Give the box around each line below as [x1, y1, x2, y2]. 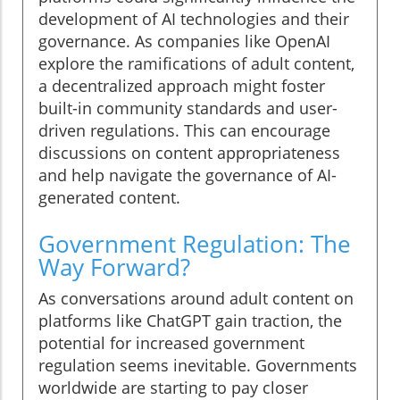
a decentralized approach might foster [38, 75, 325, 97]
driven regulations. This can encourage [38, 120, 330, 142]
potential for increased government [38, 332, 304, 354]
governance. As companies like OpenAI [38, 30, 330, 53]
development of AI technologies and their [38, 8, 349, 30]
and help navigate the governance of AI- [38, 164, 337, 187]
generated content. [38, 187, 180, 209]
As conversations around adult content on [38, 287, 354, 310]
